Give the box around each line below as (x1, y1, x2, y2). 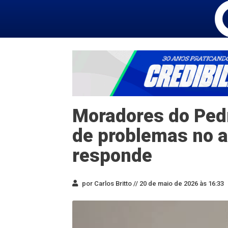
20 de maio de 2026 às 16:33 (138, 180, 224, 187)
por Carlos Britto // (80, 180, 138, 187)
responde (72, 145, 152, 166)
